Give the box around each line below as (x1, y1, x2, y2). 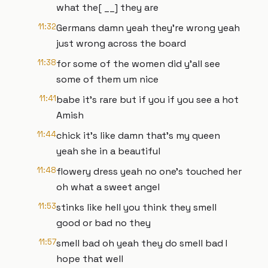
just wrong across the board (56, 37, 186, 50)
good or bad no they (56, 217, 151, 229)
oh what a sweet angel (56, 181, 160, 193)
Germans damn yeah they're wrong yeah (56, 22, 240, 34)
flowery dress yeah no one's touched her (56, 165, 242, 178)
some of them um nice (56, 73, 159, 86)
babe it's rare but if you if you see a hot (56, 93, 239, 106)
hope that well (56, 252, 123, 265)
